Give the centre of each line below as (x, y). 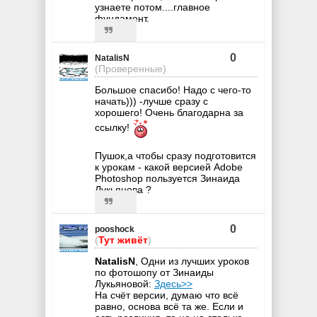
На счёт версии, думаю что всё (167, 295)
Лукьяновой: (125, 283)
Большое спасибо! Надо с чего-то (173, 90)
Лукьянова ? (123, 189)
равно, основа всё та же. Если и (169, 306)
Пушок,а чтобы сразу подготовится (175, 155)
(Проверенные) (131, 68)
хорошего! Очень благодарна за (169, 112)
